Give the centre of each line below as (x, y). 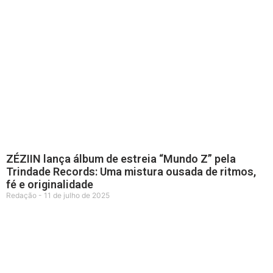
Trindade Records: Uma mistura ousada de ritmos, (131, 171)
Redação (22, 195)
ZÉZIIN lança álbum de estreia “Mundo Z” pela (121, 158)
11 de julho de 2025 (76, 195)
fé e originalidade (50, 184)
